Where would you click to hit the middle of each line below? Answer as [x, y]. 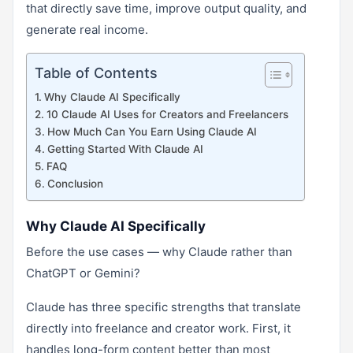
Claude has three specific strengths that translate [163, 307]
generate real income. [87, 29]
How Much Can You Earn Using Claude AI [152, 131]
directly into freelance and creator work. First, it [158, 328]
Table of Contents [96, 72]
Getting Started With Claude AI [125, 149]
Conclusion [75, 183]
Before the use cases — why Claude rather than [159, 251]
